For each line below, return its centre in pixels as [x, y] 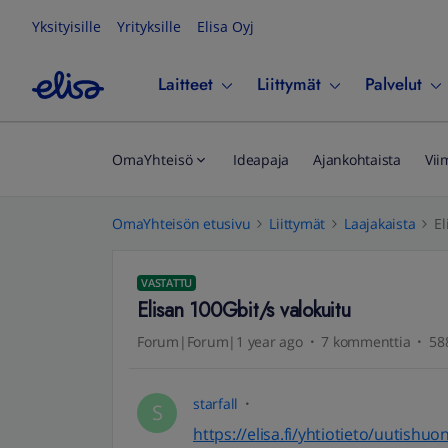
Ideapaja [261, 159]
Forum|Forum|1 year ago [220, 341]
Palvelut [393, 84]
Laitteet [185, 84]
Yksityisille [66, 26]
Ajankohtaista [357, 159]
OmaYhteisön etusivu [181, 223]
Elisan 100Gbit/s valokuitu [244, 310]
